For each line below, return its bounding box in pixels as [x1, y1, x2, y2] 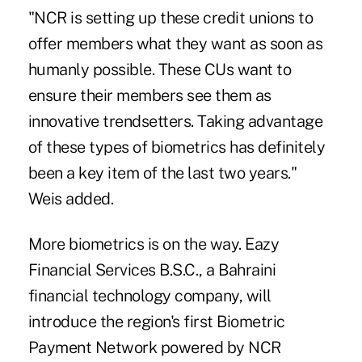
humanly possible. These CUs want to [27, 60, 292, 80]
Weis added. [27, 189, 114, 209]
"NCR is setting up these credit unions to [27, 8, 314, 28]
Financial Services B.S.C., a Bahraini [27, 260, 276, 280]
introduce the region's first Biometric [27, 312, 285, 332]
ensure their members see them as [27, 86, 271, 106]
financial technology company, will [27, 286, 271, 306]
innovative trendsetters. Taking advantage [27, 112, 323, 132]
